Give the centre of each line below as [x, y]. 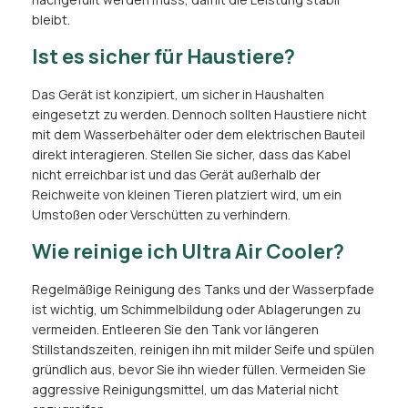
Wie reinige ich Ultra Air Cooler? [188, 252]
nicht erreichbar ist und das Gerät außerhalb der [176, 175]
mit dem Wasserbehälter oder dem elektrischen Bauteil [199, 135]
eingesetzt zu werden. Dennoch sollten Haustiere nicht [199, 115]
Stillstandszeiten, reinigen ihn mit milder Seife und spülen [203, 350]
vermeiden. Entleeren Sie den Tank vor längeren [175, 330]
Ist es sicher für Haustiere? [163, 57]
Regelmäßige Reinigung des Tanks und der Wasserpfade [203, 290]
